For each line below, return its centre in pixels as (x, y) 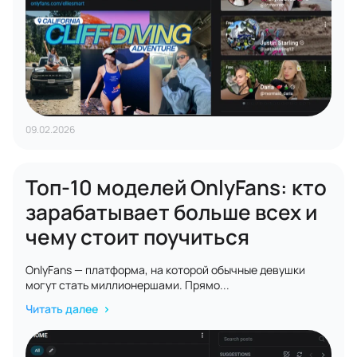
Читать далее (63, 309)
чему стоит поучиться (137, 237)
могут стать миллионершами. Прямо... (127, 285)
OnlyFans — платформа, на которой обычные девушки (165, 270)
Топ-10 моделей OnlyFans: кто (176, 187)
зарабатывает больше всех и (171, 212)
